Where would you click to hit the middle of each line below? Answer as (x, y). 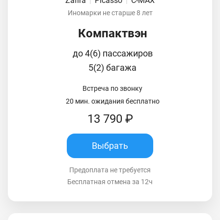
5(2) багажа (112, 67)
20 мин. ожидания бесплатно (112, 101)
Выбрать (110, 146)
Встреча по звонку (112, 88)
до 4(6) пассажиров (112, 53)
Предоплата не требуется (110, 170)
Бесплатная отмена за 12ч (110, 181)
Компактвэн (112, 33)
